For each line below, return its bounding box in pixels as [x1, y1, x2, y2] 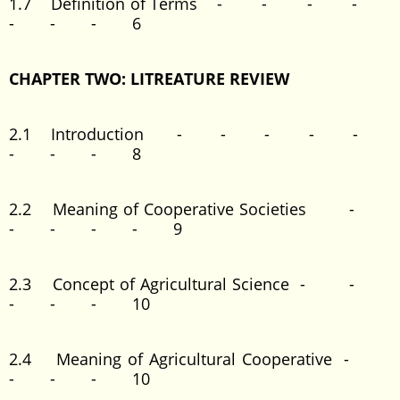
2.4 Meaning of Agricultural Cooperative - [9, 348, 391, 370]
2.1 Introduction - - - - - [9, 123, 391, 145]
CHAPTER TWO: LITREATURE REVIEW [9, 68, 289, 89]
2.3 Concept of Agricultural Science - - [9, 273, 391, 295]
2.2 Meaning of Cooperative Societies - [9, 198, 391, 220]
